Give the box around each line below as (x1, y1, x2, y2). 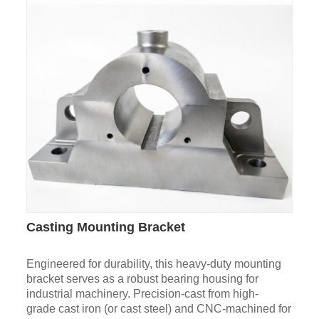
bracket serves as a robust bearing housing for (26, 273, 258, 286)
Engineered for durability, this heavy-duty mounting (26, 258, 281, 271)
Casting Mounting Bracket (26, 220, 185, 235)
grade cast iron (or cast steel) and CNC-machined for (26, 303, 291, 315)
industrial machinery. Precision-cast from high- (26, 288, 258, 300)
